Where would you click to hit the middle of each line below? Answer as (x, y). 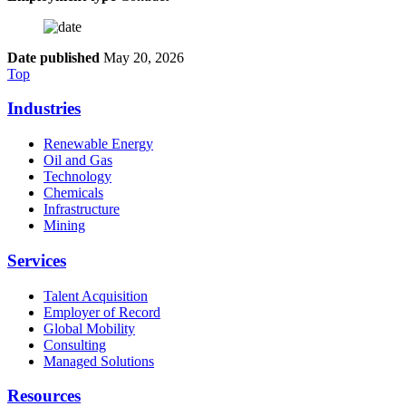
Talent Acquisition (96, 295)
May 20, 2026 (142, 57)
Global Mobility (89, 328)
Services (37, 260)
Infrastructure (82, 209)
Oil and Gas (78, 160)
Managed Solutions (99, 361)
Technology (77, 177)
